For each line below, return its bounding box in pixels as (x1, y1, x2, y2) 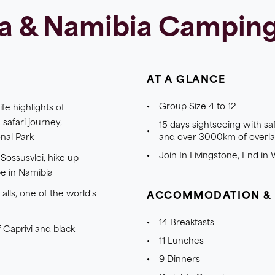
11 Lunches (159, 238, 204, 246)
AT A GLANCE (147, 76, 226, 85)
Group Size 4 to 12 (159, 103, 236, 111)
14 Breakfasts (159, 219, 214, 227)
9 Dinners (159, 256, 200, 264)
